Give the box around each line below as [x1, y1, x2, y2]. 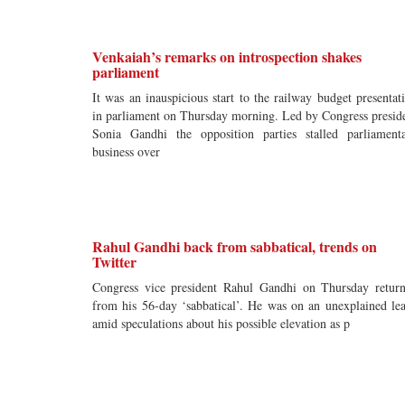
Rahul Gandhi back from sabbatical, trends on [92, 236, 377, 257]
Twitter [92, 251, 137, 272]
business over [92, 143, 160, 160]
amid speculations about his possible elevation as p [92, 315, 350, 332]
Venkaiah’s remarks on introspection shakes [92, 46, 362, 67]
